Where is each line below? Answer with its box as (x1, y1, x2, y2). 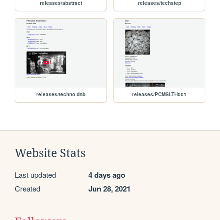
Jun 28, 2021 (88, 183, 131, 194)
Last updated (15, 169, 56, 180)
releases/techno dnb (36, 90, 85, 98)
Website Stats (15, 146, 85, 160)
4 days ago (88, 169, 125, 180)
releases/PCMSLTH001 (132, 90, 187, 98)
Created (15, 183, 40, 193)
